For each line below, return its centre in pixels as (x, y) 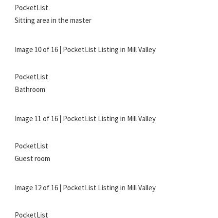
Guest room (32, 159)
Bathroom (30, 90)
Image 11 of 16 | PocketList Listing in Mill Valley (85, 119)
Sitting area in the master (53, 20)
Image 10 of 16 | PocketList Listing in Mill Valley (85, 50)
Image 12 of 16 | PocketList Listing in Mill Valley (85, 188)
